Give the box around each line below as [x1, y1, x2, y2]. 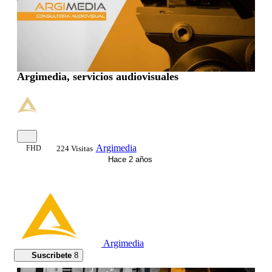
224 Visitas [56, 144, 93, 154]
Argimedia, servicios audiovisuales [17, 70, 178, 83]
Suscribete [31, 251, 72, 260]
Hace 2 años [105, 155, 152, 165]
